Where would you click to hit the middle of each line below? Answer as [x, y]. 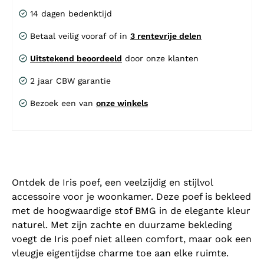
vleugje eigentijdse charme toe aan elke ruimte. [120, 253]
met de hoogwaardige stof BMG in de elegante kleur [131, 211]
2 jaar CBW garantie [70, 81]
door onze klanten [160, 59]
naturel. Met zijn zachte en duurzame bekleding [122, 225]
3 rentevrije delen [166, 36]
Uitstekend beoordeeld [76, 59]
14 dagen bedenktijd [71, 14]
